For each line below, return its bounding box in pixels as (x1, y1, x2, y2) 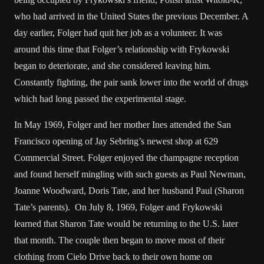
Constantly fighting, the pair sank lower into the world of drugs (14, 77, 248, 87)
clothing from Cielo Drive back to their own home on (14, 252, 212, 262)
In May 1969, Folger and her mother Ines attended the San (14, 120, 231, 130)
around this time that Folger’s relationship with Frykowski (14, 44, 229, 54)
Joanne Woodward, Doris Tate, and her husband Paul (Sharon (14, 186, 244, 196)
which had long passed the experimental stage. (14, 94, 186, 104)
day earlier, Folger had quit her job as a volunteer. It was (14, 28, 222, 38)
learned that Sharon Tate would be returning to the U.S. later (14, 219, 238, 229)
